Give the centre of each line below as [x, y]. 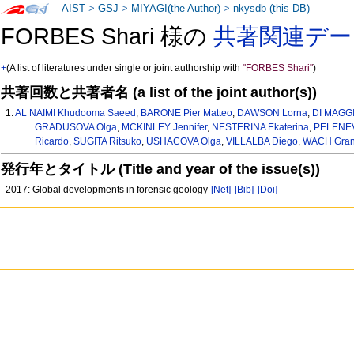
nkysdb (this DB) [272, 9]
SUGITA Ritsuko [107, 142]
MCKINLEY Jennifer [164, 128]
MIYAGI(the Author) [176, 9]
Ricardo [51, 142]
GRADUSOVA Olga [75, 128]
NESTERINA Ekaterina [260, 128]
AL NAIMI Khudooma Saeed [76, 113]
